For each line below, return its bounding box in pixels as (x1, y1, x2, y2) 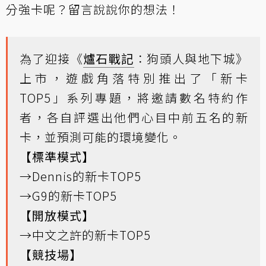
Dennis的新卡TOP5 (32, 167, 141, 185)
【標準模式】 (20, 148, 94, 166)
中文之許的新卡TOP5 (32, 226, 151, 244)
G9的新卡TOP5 (32, 187, 117, 205)
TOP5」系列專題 (20, 89, 123, 107)
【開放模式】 (20, 207, 94, 224)
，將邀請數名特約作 (123, 89, 249, 107)
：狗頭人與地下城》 (134, 50, 249, 68)
